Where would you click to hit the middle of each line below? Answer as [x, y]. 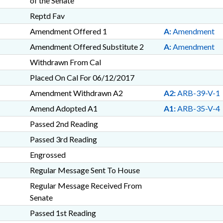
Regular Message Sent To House [85, 170]
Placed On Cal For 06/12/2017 [82, 77]
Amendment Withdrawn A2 [76, 93]
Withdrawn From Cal [65, 62]
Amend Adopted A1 [63, 108]
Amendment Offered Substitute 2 [87, 47]
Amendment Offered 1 [68, 31]
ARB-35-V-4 [198, 108]
